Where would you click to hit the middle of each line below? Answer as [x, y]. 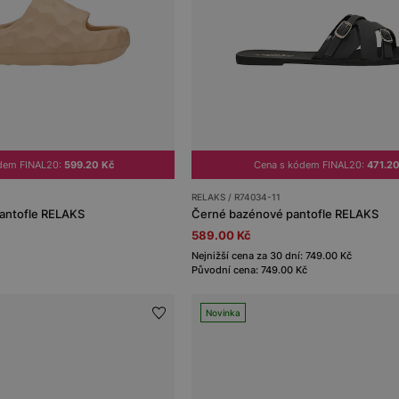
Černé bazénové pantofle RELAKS [285, 213]
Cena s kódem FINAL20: [310, 164]
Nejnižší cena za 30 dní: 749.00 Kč [272, 255]
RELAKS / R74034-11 [236, 196]
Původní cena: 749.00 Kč [250, 269]
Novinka [224, 312]
